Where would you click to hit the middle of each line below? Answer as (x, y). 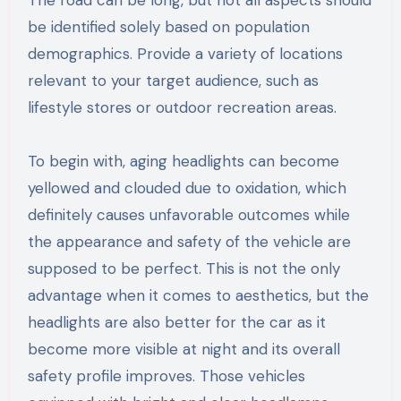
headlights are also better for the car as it (176, 322)
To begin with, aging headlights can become (183, 161)
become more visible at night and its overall (183, 349)
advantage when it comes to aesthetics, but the (198, 295)
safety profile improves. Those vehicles (166, 375)
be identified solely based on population (168, 26)
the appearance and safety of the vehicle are (189, 241)
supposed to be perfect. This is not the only (183, 268)
